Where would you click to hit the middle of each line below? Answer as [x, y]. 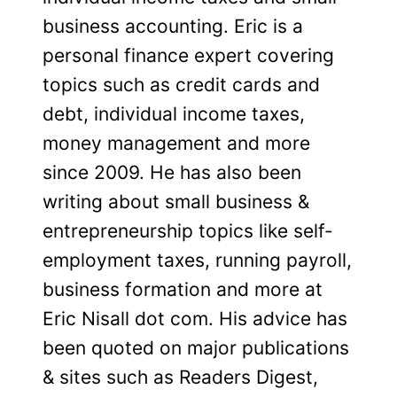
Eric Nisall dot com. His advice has [195, 319]
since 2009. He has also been [172, 172]
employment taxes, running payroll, [197, 260]
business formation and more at [183, 289]
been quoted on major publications [196, 348]
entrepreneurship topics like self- [188, 231]
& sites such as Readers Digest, [180, 377]
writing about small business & [176, 202]
